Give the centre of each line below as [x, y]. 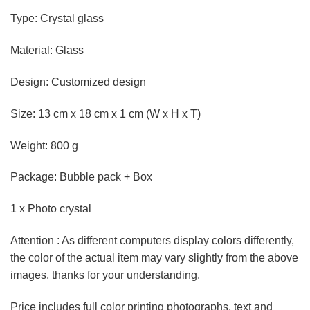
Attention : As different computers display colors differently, [152, 241]
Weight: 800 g [44, 145]
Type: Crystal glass [57, 19]
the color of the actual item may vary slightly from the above [154, 258]
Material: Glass [47, 51]
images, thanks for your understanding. [105, 275]
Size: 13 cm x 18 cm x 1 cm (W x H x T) [106, 113]
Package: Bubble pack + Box [81, 177]
